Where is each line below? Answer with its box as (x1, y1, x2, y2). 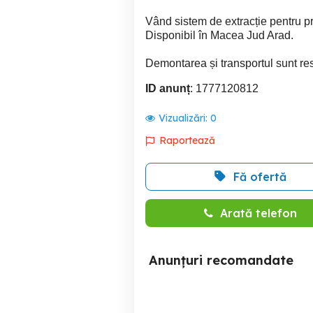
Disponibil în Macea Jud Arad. (145, 29, 293, 41)
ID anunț (145, 82, 190, 94)
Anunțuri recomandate (149, 252, 293, 268)
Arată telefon (219, 206, 297, 220)
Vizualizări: (159, 112, 210, 124)
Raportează (159, 134, 215, 147)
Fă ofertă (233, 170, 286, 184)
